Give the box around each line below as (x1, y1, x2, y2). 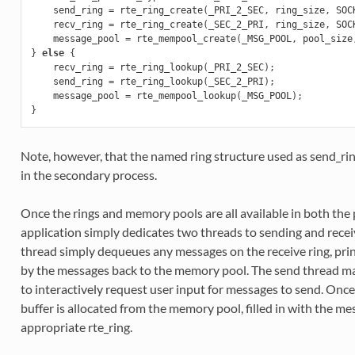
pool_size (302, 32, 353, 44)
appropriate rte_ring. (20, 319, 132, 334)
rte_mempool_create (136, 32, 236, 44)
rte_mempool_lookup (136, 90, 236, 101)
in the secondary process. (20, 166, 157, 182)
